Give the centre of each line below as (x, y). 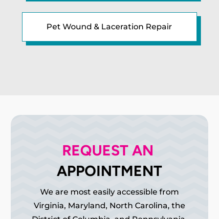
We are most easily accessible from (109, 192)
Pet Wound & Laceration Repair (109, 26)
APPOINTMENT (109, 171)
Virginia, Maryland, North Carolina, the (109, 205)
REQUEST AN (109, 150)
